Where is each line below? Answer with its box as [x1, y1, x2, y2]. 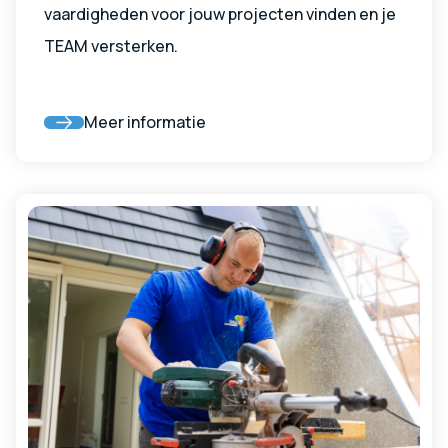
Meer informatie [84, 111, 206, 134]
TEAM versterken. [44, 35, 178, 58]
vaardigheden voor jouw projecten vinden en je [44, 3, 396, 26]
